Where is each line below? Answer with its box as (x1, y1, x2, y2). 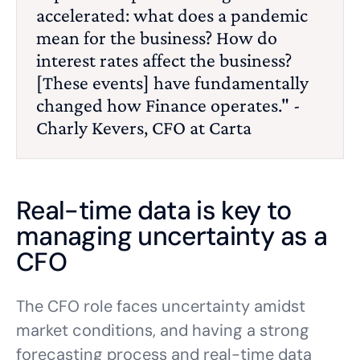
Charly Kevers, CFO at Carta (36, 117, 252, 138)
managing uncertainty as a (16, 219, 327, 253)
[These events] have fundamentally (36, 72, 309, 93)
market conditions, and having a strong (16, 320, 309, 341)
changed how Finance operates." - (36, 94, 301, 116)
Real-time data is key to (16, 194, 292, 227)
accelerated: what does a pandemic (36, 4, 308, 26)
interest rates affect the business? (36, 49, 292, 71)
